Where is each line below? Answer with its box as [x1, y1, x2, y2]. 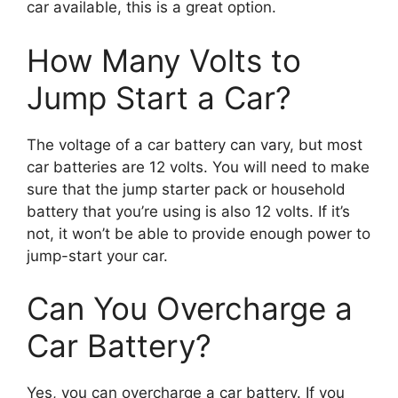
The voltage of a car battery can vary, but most [27, 135, 362, 154]
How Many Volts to [27, 41, 301, 79]
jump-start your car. [27, 246, 168, 265]
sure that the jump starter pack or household [27, 179, 346, 198]
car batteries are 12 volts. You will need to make [27, 157, 370, 176]
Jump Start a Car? [27, 78, 291, 116]
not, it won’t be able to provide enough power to [27, 224, 370, 243]
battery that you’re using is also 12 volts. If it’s [27, 202, 350, 220]
